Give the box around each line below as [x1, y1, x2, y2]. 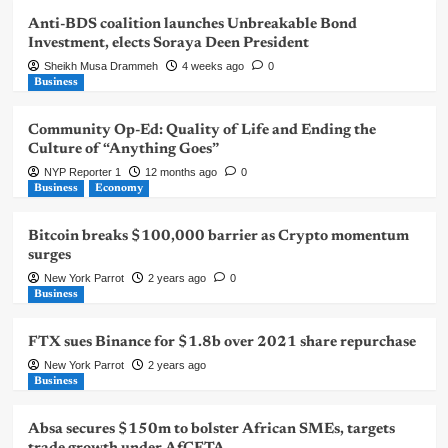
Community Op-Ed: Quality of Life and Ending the [27, 122, 376, 138]
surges [27, 247, 71, 263]
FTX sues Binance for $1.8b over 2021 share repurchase [27, 334, 416, 350]
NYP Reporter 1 [43, 165, 121, 178]
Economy [94, 182, 143, 194]
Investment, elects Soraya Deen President [27, 35, 309, 51]
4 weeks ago [181, 59, 244, 72]
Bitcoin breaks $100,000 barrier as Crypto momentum [27, 228, 409, 244]
